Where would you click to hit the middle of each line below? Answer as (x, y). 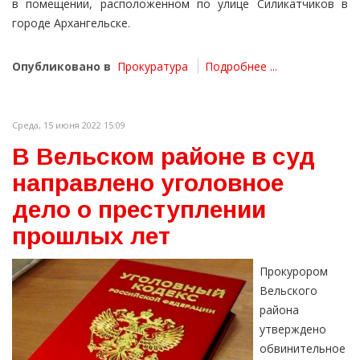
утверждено (293, 329)
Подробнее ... (241, 67)
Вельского (288, 291)
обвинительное (303, 349)
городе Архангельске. (71, 23)
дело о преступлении (139, 210)
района (279, 310)
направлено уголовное (148, 183)
